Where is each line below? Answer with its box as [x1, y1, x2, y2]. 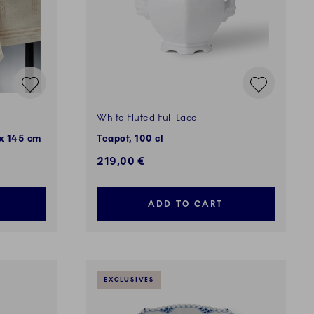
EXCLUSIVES [103, 276, 155, 285]
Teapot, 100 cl [97, 133, 164, 145]
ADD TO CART [148, 199, 224, 210]
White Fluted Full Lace [97, 112, 198, 124]
